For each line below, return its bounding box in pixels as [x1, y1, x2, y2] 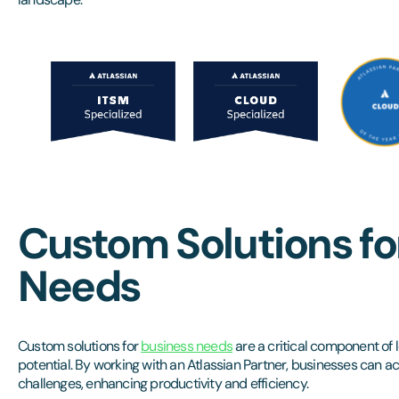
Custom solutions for [18, 337, 142, 355]
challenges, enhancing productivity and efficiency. [18, 374, 309, 393]
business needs [141, 337, 233, 355]
